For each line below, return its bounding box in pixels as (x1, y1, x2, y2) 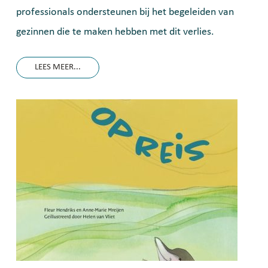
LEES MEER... (35, 63, 81, 72)
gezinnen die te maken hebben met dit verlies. (16, 26, 214, 38)
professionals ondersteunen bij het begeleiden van (16, 7, 234, 18)
